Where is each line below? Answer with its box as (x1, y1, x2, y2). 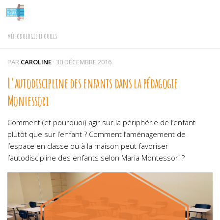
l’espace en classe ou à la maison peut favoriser (7, 141, 168, 151)
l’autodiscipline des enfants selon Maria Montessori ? (7, 153, 185, 163)
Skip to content (13, 9, 73, 20)
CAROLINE (21, 57, 52, 66)
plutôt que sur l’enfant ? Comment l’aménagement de (7, 129, 186, 139)
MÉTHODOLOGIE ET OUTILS (7, 32, 57, 40)
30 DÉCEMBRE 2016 (56, 57, 111, 66)
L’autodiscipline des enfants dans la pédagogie (7, 74, 178, 92)
